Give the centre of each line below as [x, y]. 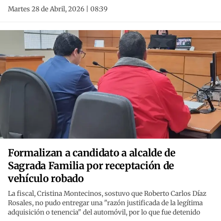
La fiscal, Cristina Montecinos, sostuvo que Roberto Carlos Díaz [107, 194]
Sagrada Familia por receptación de [91, 166]
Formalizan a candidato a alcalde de [92, 153]
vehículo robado [46, 179]
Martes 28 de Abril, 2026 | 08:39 [58, 9]
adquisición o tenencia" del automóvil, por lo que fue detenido [104, 213]
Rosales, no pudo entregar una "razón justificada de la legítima [105, 203]
